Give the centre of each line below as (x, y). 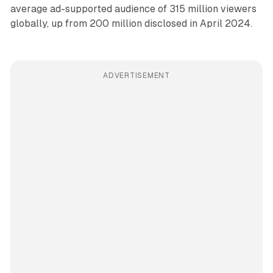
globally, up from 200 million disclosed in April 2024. (131, 24)
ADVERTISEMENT (136, 76)
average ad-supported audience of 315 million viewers (133, 9)
